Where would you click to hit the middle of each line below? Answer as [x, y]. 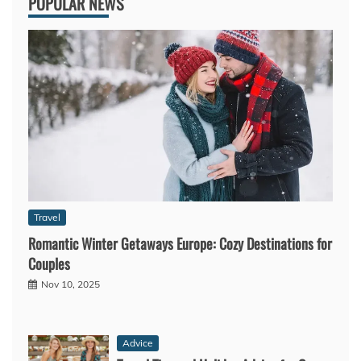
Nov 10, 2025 [71, 284]
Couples [49, 263]
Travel [47, 217]
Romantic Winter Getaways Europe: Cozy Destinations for [180, 243]
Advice [138, 342]
